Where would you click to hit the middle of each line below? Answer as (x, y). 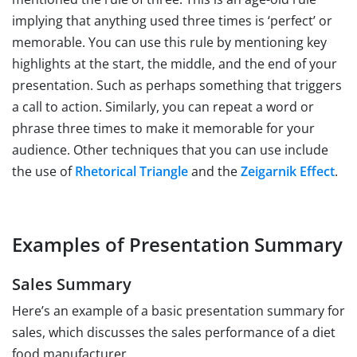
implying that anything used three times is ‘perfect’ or (172, 20)
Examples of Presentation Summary (177, 244)
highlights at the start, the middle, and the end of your (175, 63)
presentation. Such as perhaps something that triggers (177, 85)
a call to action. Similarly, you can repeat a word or (163, 106)
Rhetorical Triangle (131, 171)
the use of (43, 171)
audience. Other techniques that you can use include (170, 149)
